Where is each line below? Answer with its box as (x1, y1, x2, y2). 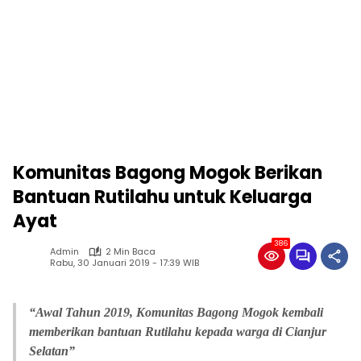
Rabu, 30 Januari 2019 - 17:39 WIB (50, 255, 199, 269)
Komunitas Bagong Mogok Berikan (13, 160, 322, 185)
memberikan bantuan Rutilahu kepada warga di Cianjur (29, 325, 326, 338)
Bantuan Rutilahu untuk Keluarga (13, 185, 312, 210)
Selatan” (29, 344, 75, 358)
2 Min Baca (106, 245, 156, 258)
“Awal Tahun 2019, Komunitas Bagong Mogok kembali (29, 305, 323, 319)
